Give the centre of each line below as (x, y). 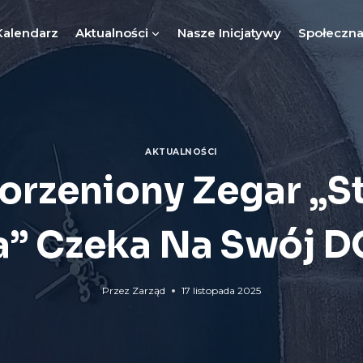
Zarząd (149, 291)
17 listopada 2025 (222, 291)
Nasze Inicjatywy (229, 32)
